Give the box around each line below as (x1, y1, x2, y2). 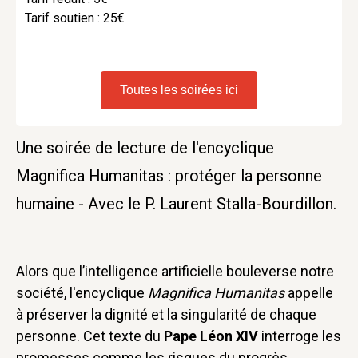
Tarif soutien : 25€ (25, 10, 125, 26)
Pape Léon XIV (164, 328, 258, 344)
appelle (284, 284, 333, 301)
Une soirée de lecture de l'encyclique (16, 138, 274, 157)
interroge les (258, 328, 341, 344)
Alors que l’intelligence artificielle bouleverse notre (16, 263, 334, 280)
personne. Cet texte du (16, 328, 164, 344)
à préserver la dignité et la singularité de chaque (16, 306, 316, 323)
